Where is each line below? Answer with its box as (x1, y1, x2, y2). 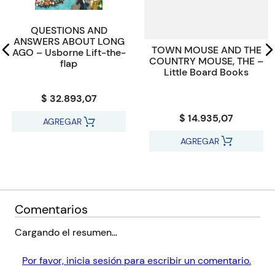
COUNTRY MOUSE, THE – (149, 54, 263, 68)
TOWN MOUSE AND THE (151, 43, 261, 56)
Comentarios (15, 201, 88, 217)
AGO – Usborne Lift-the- (12, 46, 126, 59)
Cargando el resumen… (15, 225, 117, 239)
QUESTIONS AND (30, 24, 107, 37)
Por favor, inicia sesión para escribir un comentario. (22, 254, 251, 267)
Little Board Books (164, 65, 249, 79)
